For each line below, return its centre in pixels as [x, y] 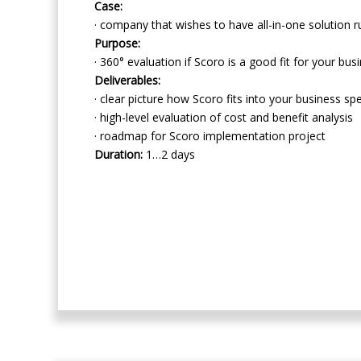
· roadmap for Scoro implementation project [210, 135]
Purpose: [117, 43]
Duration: [118, 154]
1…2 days [169, 154]
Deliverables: [127, 80]
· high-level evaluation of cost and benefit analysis [224, 117]
